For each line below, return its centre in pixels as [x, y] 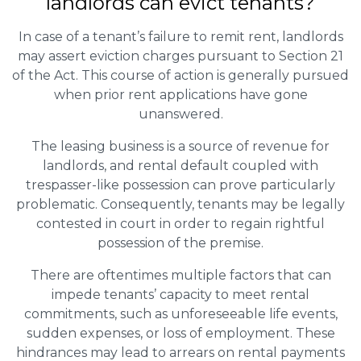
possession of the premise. [180, 243]
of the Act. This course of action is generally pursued [180, 75]
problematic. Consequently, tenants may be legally [180, 204]
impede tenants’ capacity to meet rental [180, 294]
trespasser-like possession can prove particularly [180, 185]
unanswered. [180, 114]
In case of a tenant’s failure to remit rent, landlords [180, 36]
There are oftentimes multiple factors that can [180, 275]
